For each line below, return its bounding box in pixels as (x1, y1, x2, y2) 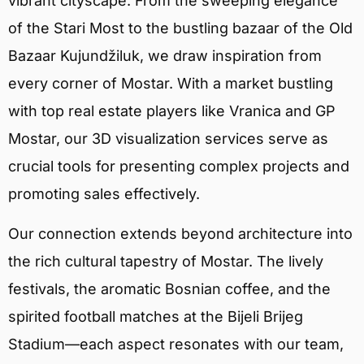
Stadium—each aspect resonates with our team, (8, 335, 344, 353)
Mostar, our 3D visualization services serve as (8, 130, 328, 148)
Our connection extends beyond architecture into (8, 224, 353, 242)
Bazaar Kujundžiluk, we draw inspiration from (8, 47, 322, 65)
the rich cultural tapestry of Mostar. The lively (8, 252, 323, 270)
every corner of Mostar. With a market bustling (8, 75, 333, 93)
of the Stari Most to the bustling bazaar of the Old (8, 19, 353, 37)
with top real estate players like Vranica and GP (8, 102, 336, 120)
